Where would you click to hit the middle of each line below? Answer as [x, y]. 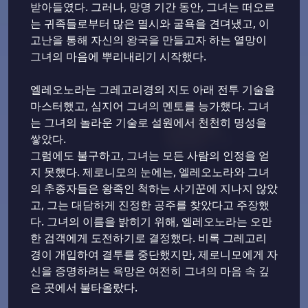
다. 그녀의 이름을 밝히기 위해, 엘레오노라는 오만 [151, 222]
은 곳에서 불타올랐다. [84, 288]
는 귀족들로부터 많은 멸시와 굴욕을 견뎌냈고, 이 [150, 24]
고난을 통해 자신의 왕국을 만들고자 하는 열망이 [148, 40]
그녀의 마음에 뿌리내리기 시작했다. [118, 57]
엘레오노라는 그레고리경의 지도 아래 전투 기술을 [153, 90]
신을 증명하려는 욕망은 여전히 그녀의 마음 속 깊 [150, 271]
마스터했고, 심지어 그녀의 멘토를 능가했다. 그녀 [150, 106]
